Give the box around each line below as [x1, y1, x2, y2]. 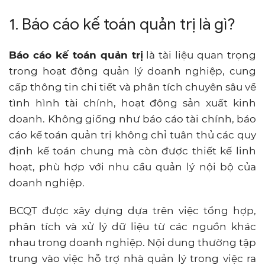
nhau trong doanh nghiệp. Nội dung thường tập [9, 236, 256, 248]
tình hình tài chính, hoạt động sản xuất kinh [9, 96, 256, 109]
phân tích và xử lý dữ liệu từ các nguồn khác [9, 220, 256, 232]
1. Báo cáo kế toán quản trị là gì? [9, 14, 235, 34]
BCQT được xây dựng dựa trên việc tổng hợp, [9, 204, 256, 216]
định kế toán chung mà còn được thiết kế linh [9, 144, 256, 157]
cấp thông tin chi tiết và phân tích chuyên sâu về [9, 80, 256, 93]
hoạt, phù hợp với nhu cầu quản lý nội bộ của [9, 160, 256, 173]
